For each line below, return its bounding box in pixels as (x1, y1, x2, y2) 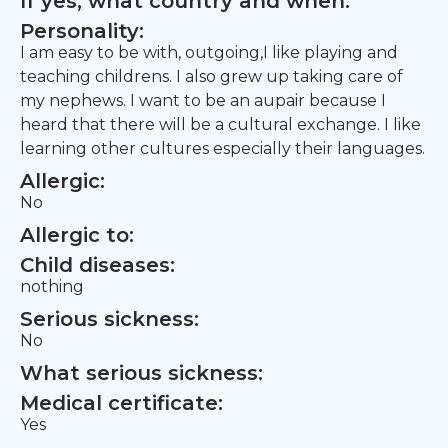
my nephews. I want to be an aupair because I (20, 91, 386, 110)
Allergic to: (20, 223, 134, 247)
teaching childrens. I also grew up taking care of (20, 67, 403, 86)
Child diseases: (20, 253, 175, 277)
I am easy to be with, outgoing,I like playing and (20, 43, 398, 62)
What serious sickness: (20, 361, 263, 385)
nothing (20, 277, 84, 296)
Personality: (20, 19, 144, 43)
